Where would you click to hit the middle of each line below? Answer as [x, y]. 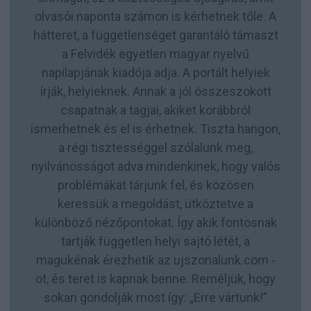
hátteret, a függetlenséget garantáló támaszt [155, 35]
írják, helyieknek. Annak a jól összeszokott [155, 91]
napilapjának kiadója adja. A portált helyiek [155, 72]
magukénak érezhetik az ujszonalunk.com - [155, 260]
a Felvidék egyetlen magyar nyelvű [155, 53]
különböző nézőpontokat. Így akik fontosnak [155, 222]
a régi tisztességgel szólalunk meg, [155, 147]
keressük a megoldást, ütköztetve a [155, 203]
